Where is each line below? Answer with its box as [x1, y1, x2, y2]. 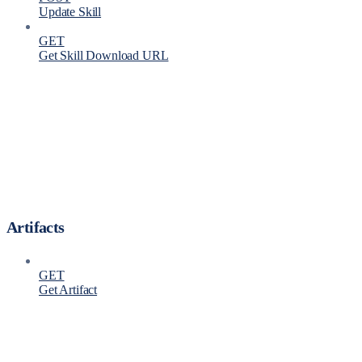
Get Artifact [39, 283, 98, 297]
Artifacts [6, 218, 65, 237]
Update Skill [39, 5, 102, 19]
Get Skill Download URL [39, 48, 169, 63]
